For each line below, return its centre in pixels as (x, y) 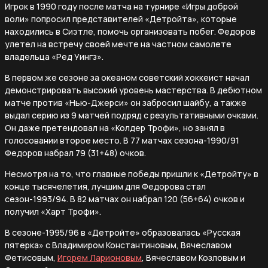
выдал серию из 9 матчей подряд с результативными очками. (132, 115)
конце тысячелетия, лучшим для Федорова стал (105, 186)
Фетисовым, (31, 257)
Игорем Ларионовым (100, 257)
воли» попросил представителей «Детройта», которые (121, 19)
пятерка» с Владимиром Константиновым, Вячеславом (118, 245)
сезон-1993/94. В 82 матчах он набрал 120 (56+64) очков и (125, 199)
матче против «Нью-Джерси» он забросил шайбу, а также (126, 102)
